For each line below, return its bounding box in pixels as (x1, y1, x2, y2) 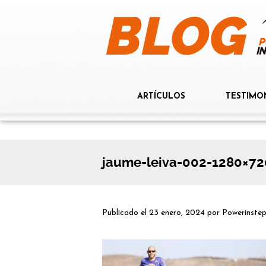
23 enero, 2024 (149, 208, 205, 217)
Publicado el (102, 208, 149, 217)
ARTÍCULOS (137, 92, 185, 101)
